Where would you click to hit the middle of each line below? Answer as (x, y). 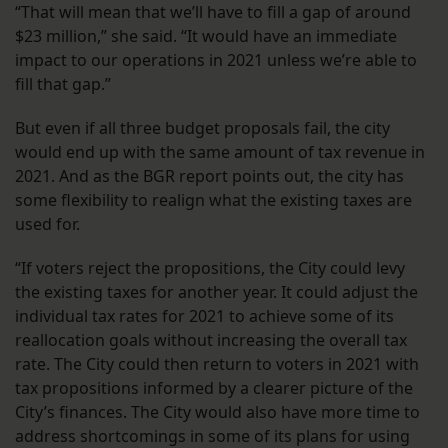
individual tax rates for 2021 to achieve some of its (204, 316)
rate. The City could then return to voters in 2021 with (217, 364)
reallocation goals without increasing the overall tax (211, 340)
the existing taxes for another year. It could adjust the (216, 292)
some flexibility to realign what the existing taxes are (213, 200)
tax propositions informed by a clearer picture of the (214, 388)
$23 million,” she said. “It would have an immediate (206, 36)
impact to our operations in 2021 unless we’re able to (216, 60)
